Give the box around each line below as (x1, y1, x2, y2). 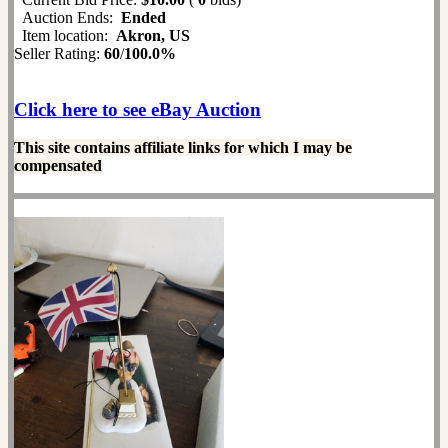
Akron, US (116, 26, 190, 44)
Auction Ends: (14, 8, 121, 26)
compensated (14, 156, 102, 174)
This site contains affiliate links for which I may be (14, 138, 352, 156)
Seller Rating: (14, 44, 104, 62)
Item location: (14, 26, 116, 44)
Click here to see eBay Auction (14, 98, 261, 120)
